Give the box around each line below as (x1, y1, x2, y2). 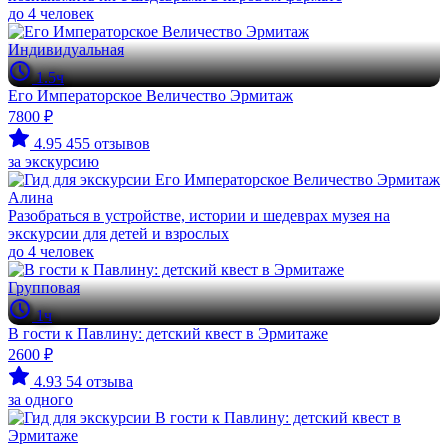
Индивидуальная (8, 41, 124, 58)
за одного (8, 391, 73, 408)
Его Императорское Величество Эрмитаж (8, 87, 293, 104)
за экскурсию (8, 153, 99, 170)
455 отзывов (66, 135, 150, 152)
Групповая (8, 279, 80, 296)
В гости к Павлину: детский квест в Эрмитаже (8, 325, 328, 342)
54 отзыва (66, 373, 133, 390)
